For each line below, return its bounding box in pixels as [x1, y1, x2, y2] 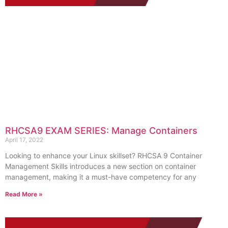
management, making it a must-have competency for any [5, 172, 196, 181]
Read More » [5, 190, 43, 198]
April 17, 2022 [5, 135, 43, 144]
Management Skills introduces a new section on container [5, 161, 196, 170]
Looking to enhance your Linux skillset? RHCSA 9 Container [5, 151, 202, 160]
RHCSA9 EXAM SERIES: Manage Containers [5, 125, 197, 136]
